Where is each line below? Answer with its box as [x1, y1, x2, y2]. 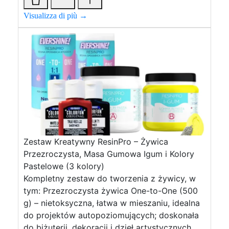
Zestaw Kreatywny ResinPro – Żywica [24, 136, 168, 147]
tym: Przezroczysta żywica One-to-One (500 [24, 186, 198, 196]
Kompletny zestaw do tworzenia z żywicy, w [24, 173, 196, 184]
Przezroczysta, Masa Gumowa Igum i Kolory [24, 149, 194, 159]
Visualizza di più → [24, 11, 87, 20]
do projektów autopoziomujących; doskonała [24, 210, 199, 220]
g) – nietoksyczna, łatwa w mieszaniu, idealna [24, 198, 200, 208]
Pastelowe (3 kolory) [24, 161, 104, 171]
